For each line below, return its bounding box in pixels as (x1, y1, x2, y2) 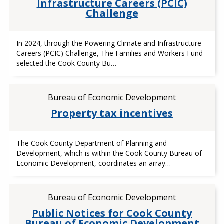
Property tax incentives (51, 106, 173, 120)
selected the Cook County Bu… (16, 58, 116, 68)
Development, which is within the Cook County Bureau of (16, 148, 202, 158)
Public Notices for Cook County (32, 206, 192, 220)
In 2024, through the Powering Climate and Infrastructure (16, 38, 201, 48)
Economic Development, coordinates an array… (16, 158, 171, 168)
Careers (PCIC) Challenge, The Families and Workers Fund (16, 48, 203, 58)
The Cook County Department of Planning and (16, 138, 167, 148)
